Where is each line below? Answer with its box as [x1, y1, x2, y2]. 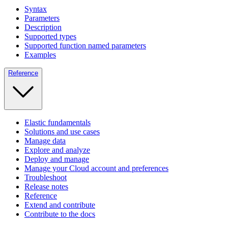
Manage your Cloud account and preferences [24, 163, 168, 173]
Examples [24, 50, 56, 59]
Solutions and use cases [24, 127, 100, 136]
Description [24, 22, 62, 32]
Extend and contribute [24, 200, 95, 209]
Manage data [24, 136, 66, 145]
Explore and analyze [24, 145, 90, 154]
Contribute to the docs [24, 209, 95, 218]
